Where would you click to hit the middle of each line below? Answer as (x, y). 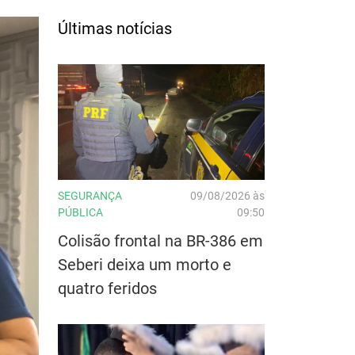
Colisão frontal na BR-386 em (160, 240)
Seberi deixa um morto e (145, 264)
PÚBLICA (80, 212)
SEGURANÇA (90, 195)
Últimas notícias (115, 28)
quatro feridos (107, 288)
